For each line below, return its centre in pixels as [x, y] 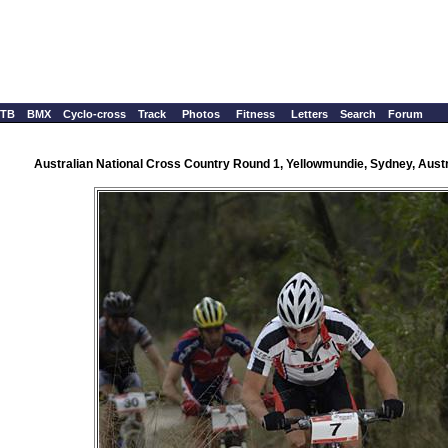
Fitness [255, 114]
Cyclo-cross [94, 114]
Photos [201, 114]
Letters [309, 114]
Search [358, 114]
